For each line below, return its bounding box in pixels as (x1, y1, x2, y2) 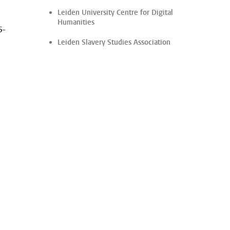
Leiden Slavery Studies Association (57, 37, 170, 47)
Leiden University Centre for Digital (57, 8, 173, 17)
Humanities (57, 17, 94, 27)
